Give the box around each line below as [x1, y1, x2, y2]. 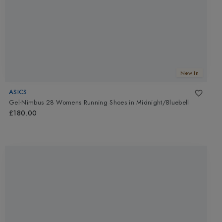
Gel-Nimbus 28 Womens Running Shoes [9, 98, 127, 108]
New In [180, 69, 199, 77]
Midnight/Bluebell [136, 98, 189, 108]
